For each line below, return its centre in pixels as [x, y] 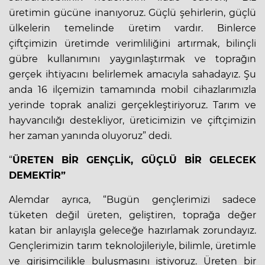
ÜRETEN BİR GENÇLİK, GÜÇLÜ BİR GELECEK [134, 160]
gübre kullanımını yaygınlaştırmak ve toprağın [132, 59]
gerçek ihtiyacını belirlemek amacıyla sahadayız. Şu [132, 74]
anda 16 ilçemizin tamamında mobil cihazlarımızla [132, 89]
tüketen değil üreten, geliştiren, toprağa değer [132, 215]
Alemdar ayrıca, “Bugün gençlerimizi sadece [132, 199]
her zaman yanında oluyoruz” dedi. [90, 135]
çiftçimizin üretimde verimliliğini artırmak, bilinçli [132, 43]
